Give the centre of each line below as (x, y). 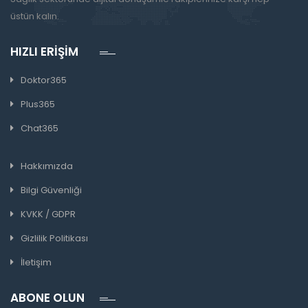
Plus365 (38, 104)
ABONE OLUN (47, 298)
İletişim (36, 263)
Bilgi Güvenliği (51, 190)
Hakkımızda (47, 166)
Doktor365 (44, 80)
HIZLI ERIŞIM (44, 52)
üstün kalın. (35, 16)
